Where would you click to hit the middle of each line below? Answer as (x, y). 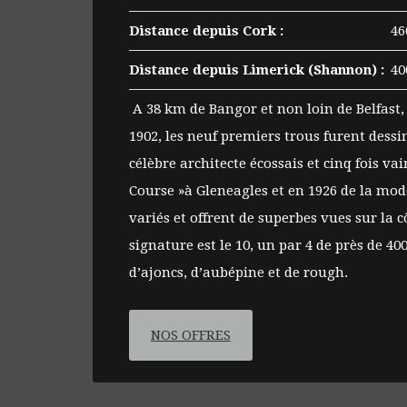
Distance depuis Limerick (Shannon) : (257, 69)
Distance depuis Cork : (206, 30)
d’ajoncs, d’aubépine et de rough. (238, 272)
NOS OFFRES (191, 335)
